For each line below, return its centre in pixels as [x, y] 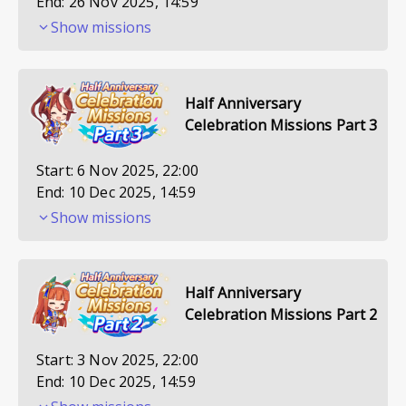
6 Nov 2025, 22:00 [138, 170]
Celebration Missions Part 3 [281, 125]
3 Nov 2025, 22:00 [138, 360]
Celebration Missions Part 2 [281, 315]
